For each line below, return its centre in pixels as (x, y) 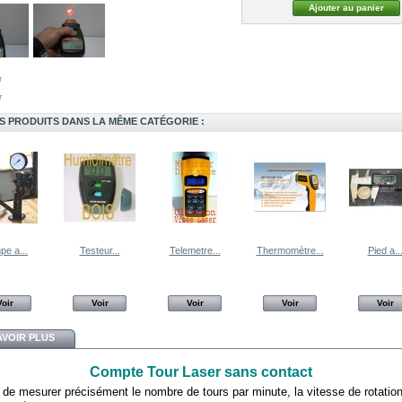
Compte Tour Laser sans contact (201, 371)
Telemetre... (195, 251)
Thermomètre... (290, 251)
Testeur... (100, 251)
